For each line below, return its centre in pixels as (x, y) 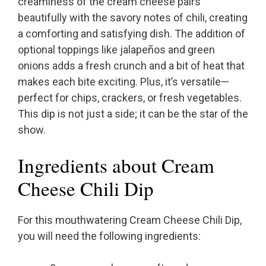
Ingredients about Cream (116, 165)
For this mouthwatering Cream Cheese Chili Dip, (130, 220)
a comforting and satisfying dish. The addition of (132, 34)
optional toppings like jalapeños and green (116, 50)
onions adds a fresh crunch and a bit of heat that (131, 66)
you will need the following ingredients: (109, 236)
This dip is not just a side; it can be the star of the (133, 114)
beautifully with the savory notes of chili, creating (133, 18)
